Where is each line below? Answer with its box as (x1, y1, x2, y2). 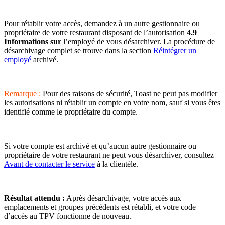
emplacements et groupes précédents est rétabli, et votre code (4, 202, 196, 211)
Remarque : (4, 89, 41, 98)
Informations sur (4, 37, 61, 46)
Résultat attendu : (4, 193, 65, 202)
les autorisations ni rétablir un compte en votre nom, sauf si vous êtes (4, 98, 220, 107)
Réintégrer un (153, 46, 196, 55)
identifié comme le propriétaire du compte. (4, 107, 138, 116)
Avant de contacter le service (4, 159, 95, 168)
